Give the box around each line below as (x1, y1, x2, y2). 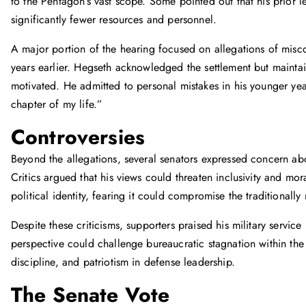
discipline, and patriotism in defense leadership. (11, 254, 235, 270)
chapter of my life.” (11, 96, 103, 112)
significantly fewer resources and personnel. (11, 12, 217, 27)
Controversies (11, 122, 145, 152)
